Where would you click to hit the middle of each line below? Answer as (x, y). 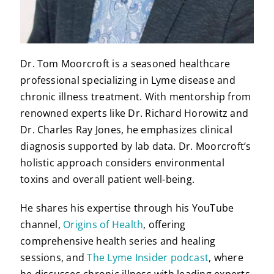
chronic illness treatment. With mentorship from (136, 96)
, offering (165, 224)
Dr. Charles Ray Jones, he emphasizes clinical (126, 129)
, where (226, 257)
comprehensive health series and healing (118, 241)
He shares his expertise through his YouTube (127, 208)
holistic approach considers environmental (122, 162)
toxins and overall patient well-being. (108, 179)
